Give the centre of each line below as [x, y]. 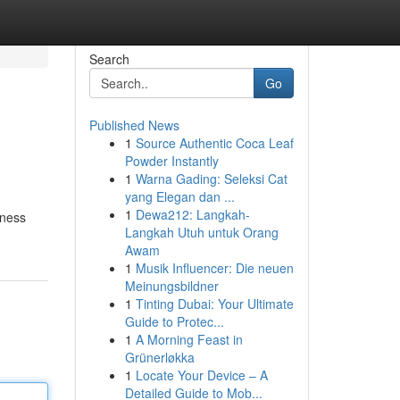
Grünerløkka [159, 357]
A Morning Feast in [189, 339]
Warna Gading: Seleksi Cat [211, 179]
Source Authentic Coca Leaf [214, 143]
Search [109, 59]
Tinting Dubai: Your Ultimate [214, 304]
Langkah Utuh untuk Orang [201, 232]
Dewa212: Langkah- [192, 214]
